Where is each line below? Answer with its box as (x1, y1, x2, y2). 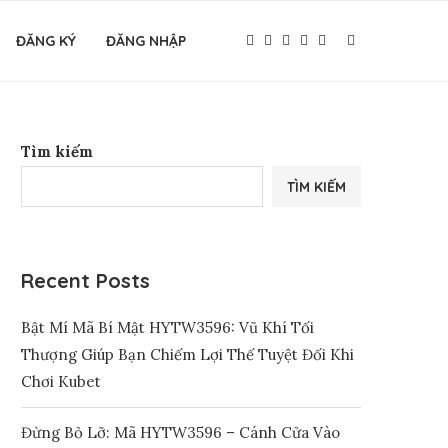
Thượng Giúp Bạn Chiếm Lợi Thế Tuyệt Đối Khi (21, 345, 354, 364)
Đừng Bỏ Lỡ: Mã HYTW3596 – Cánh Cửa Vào (21, 423, 340, 442)
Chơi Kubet (21, 372, 101, 391)
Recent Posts (21, 268, 150, 293)
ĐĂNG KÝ (16, 32, 76, 50)
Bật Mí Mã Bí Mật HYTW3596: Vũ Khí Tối (21, 318, 314, 337)
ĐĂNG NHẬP (106, 32, 186, 50)
